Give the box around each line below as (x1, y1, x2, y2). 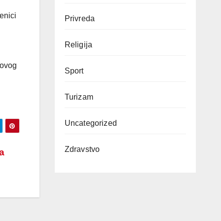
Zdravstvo (64, 145, 100, 153)
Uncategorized (64, 119, 117, 127)
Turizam (64, 93, 93, 101)
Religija (64, 40, 93, 49)
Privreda (64, 14, 95, 23)
